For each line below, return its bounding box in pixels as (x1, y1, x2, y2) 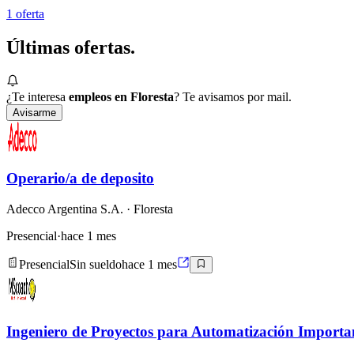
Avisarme (13, 106, 56, 119)
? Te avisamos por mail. (174, 89, 292, 104)
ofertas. (74, 36, 135, 58)
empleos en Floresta (69, 89, 174, 104)
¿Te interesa (6, 89, 66, 104)
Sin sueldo (70, 258, 122, 272)
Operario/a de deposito (6, 170, 154, 187)
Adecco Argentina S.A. (6, 202, 123, 217)
